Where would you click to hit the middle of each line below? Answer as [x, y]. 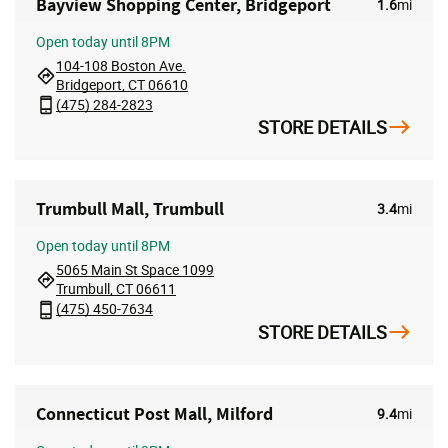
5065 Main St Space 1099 [135, 270]
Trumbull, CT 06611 [116, 289]
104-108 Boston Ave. [121, 65]
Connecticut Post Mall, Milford [154, 413]
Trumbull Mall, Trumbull [130, 209]
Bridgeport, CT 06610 [122, 84]
